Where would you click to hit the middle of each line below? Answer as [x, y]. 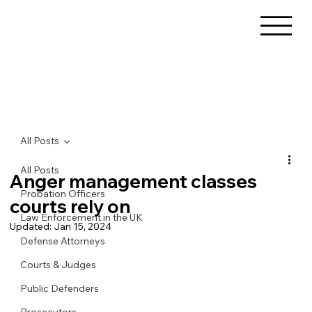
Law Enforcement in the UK [82, 217]
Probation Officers [63, 193]
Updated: [32, 226]
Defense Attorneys [63, 241]
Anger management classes [134, 181]
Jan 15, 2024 [83, 226]
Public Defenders [60, 288]
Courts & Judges [58, 264]
